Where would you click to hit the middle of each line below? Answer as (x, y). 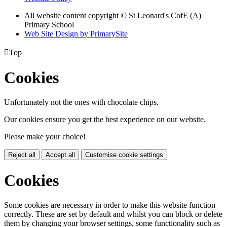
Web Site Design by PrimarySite (76, 33)
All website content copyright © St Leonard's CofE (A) (113, 15)
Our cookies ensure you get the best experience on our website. (105, 120)
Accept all (60, 155)
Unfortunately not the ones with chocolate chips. (81, 102)
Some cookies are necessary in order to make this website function (110, 205)
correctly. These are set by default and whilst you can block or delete (113, 214)
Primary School (49, 24)
